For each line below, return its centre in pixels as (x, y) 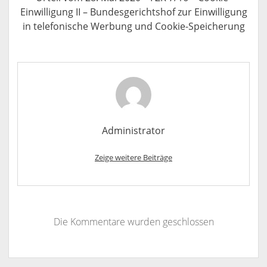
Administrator (133, 131)
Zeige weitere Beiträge (133, 157)
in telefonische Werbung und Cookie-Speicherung (133, 26)
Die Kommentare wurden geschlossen (133, 221)
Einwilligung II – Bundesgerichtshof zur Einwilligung (133, 12)
